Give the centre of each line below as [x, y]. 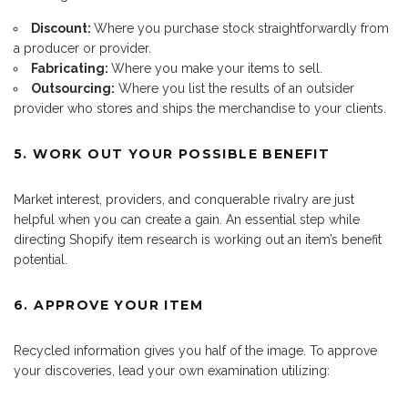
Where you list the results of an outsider [235, 88]
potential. [41, 259]
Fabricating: [71, 68]
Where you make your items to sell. [217, 68]
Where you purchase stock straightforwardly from [241, 28]
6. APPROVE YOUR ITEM [108, 305]
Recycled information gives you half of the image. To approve [195, 350]
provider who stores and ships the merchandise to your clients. [200, 108]
